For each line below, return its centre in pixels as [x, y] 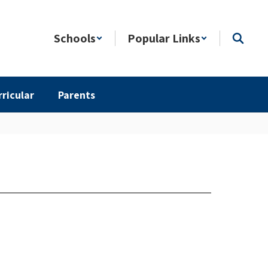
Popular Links [164, 38]
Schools [75, 38]
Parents [77, 95]
